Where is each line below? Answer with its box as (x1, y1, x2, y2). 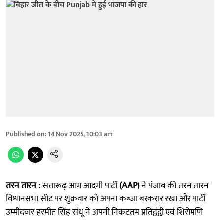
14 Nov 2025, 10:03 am (48, 128, 113, 139)
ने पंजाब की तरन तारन (139, 178, 209, 193)
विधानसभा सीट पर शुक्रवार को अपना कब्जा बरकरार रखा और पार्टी (6, 191, 205, 206)
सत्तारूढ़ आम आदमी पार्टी (40, 178, 119, 193)
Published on (6, 128, 45, 139)
